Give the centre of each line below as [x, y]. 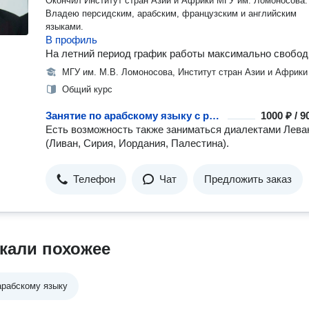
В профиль [71, 40]
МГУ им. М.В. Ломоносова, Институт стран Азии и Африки [185, 72]
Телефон [94, 179]
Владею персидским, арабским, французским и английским [171, 13]
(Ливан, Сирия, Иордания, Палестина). [137, 143]
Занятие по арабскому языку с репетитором [214, 116]
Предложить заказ [248, 179]
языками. [64, 27]
